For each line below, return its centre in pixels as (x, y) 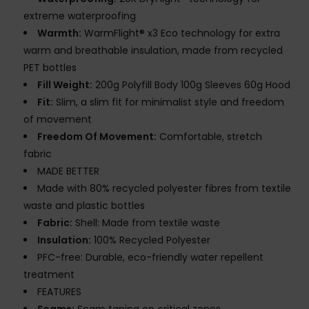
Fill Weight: (65, 85)
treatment (49, 275)
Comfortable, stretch (209, 137)
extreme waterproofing (80, 16)
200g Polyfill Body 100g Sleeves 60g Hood (191, 85)
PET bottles (50, 68)
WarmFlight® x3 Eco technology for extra (181, 33)
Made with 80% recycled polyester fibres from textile (164, 189)
